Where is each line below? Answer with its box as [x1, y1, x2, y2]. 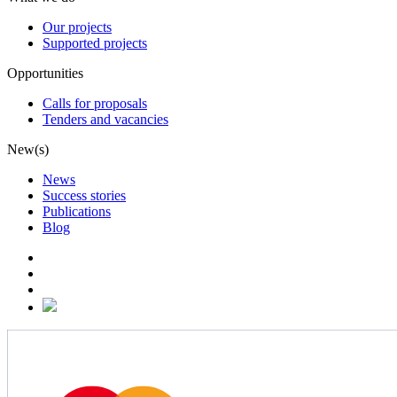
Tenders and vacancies [43, 111, 168, 127]
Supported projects [43, 35, 147, 51]
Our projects [43, 19, 112, 35]
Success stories [43, 187, 126, 203]
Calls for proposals [43, 95, 147, 111]
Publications [43, 203, 111, 219]
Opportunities [7, 65, 83, 81]
